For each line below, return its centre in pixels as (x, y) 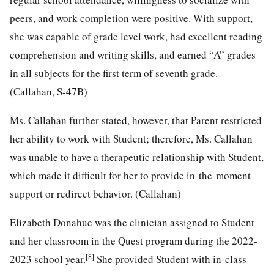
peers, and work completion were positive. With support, (131, 18)
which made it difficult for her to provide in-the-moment (130, 175)
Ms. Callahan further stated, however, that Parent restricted (136, 120)
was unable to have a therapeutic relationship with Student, (137, 157)
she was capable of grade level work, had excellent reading (136, 36)
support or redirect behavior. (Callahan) (95, 193)
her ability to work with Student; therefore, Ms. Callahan (131, 138)
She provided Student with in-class (170, 259)
